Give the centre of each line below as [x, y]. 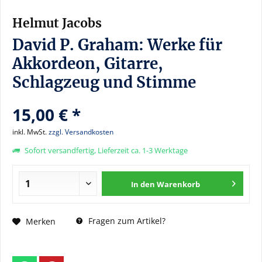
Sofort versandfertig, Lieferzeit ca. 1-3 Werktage [105, 150]
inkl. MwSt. [30, 132]
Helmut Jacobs [57, 23]
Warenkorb [179, 184]
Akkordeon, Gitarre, [88, 63]
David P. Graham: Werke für [117, 45]
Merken [41, 221]
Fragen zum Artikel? [126, 221]
